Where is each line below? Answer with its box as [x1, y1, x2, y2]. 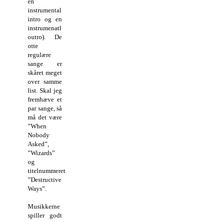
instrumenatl [28, 24, 61, 32]
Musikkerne [28, 203, 60, 211]
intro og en [28, 15, 62, 23]
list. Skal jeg [28, 87, 62, 95]
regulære [28, 51, 51, 59]
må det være [28, 113, 62, 121]
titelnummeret [28, 167, 65, 175]
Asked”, [28, 140, 49, 148]
